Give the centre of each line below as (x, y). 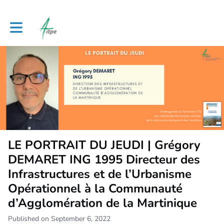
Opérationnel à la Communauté (95, 188)
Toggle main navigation (45, 24)
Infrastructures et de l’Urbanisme (100, 174)
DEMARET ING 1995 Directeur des (104, 159)
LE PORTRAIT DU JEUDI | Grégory (104, 145)
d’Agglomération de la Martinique (102, 203)
